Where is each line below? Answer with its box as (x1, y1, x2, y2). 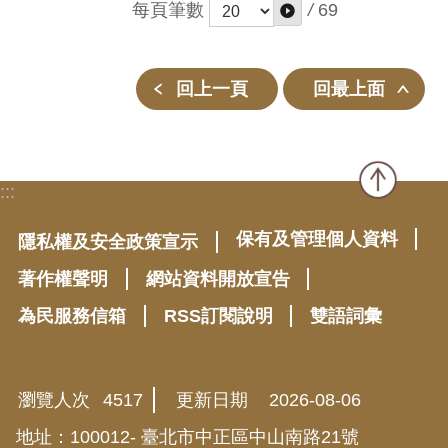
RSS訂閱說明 (163, 305, 273, 326)
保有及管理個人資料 (235, 229, 398, 250)
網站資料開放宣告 (145, 268, 290, 289)
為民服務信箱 (18, 305, 126, 326)
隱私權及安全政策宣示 (18, 231, 198, 252)
